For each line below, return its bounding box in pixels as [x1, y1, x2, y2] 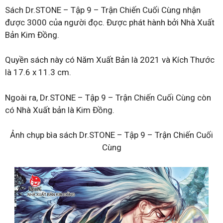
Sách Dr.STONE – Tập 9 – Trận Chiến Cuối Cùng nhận [5, 4, 201, 15]
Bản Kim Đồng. [5, 29, 59, 40]
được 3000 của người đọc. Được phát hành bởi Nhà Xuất [5, 17, 215, 27]
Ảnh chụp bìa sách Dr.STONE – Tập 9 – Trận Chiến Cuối [10, 130, 213, 140]
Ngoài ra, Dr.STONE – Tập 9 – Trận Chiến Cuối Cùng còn [5, 92, 211, 103]
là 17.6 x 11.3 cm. [5, 67, 71, 77]
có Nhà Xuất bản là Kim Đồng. [5, 105, 114, 115]
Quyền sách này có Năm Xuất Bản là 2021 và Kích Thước [5, 55, 215, 65]
